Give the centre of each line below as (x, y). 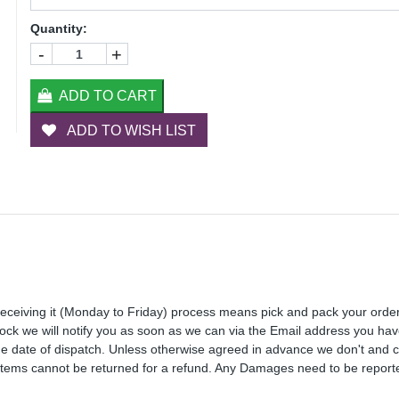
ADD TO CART (107, 96)
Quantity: (58, 28)
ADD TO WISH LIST (129, 130)
